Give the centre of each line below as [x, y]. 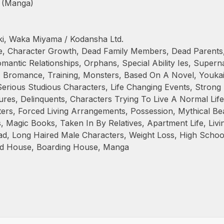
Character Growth [42, 51]
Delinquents [43, 99]
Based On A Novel [159, 75]
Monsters [101, 75]
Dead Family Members [124, 51]
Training [63, 75]
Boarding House [67, 147]
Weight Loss [152, 135]
